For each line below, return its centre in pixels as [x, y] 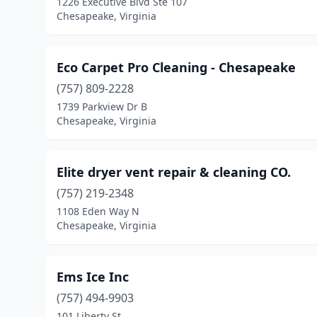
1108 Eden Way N [98, 211]
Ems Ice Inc [93, 277]
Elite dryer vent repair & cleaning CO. [174, 172]
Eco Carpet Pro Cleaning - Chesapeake [176, 67]
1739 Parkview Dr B [102, 106]
